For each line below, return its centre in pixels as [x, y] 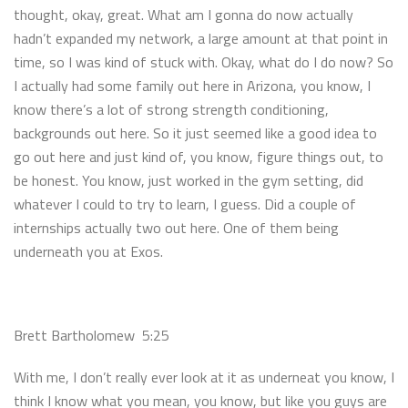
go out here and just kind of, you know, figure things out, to [199, 156]
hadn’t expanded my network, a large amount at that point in [201, 38]
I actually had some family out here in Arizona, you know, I [192, 85]
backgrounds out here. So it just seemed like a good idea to [195, 133]
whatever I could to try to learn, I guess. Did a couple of [185, 204]
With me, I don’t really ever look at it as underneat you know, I [204, 377]
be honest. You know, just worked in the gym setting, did [189, 180]
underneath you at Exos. [88, 251]
